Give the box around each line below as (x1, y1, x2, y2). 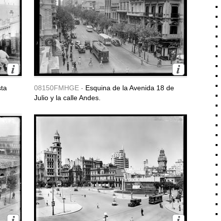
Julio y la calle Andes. (34, 94, 101, 102)
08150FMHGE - (34, 84, 85, 92)
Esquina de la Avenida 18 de (85, 84, 174, 92)
